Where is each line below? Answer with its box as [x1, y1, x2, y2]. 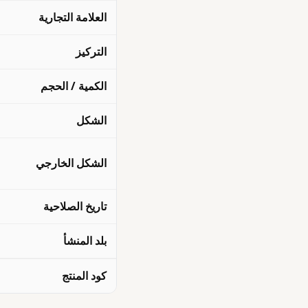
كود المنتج [62, 268, 107, 283]
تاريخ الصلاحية [43, 199, 107, 214]
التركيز [76, 44, 107, 59]
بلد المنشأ [63, 233, 107, 248]
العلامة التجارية [38, 10, 107, 25]
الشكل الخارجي [36, 155, 107, 170]
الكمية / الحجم [41, 78, 107, 93]
